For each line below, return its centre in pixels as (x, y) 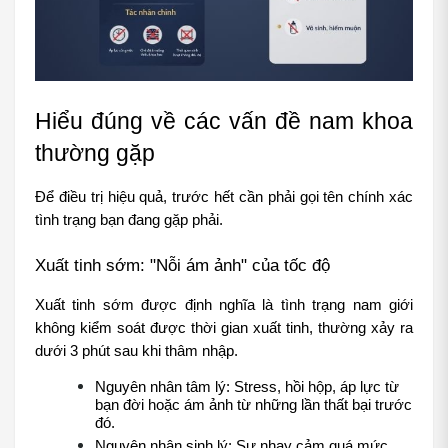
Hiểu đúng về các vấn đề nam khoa (224, 121)
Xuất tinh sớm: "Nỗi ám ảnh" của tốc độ (182, 265)
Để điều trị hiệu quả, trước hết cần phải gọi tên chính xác (224, 197)
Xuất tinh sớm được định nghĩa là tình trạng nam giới (224, 305)
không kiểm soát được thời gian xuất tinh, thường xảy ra (224, 328)
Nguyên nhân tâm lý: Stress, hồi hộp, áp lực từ (247, 387)
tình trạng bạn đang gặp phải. (129, 220)
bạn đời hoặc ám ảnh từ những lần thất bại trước (253, 405)
